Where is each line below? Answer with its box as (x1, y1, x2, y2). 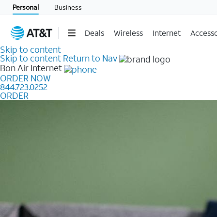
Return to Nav (63, 52, 117, 64)
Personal (13, 2, 39, 12)
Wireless (113, 28, 143, 38)
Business (54, 2, 82, 12)
